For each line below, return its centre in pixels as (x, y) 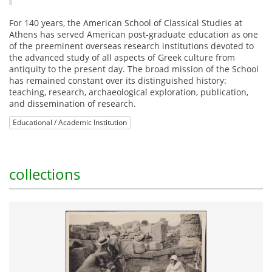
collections (45, 174)
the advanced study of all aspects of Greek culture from (122, 58)
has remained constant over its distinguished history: (118, 81)
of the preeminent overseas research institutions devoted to (131, 46)
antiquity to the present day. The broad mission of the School (134, 69)
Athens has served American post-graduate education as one (134, 35)
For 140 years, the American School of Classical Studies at (126, 23)
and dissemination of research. (73, 104)
